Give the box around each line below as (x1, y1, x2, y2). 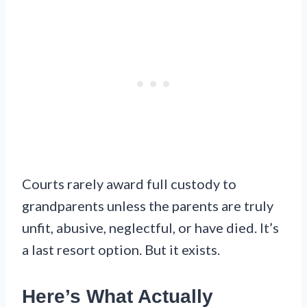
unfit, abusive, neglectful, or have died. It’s (22, 219, 279, 236)
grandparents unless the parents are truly (22, 197, 273, 214)
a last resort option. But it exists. (22, 241, 220, 258)
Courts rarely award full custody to (22, 175, 236, 193)
